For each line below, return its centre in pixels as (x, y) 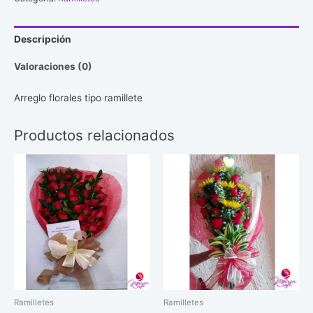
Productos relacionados (94, 135)
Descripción (43, 39)
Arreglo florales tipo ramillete (78, 98)
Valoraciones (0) (53, 66)
